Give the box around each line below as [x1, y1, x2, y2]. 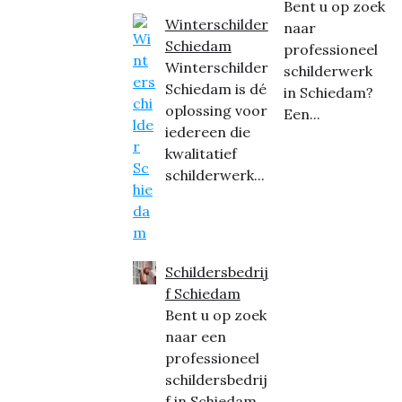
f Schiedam [164, 284, 240, 303]
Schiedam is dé [164, 80, 267, 99]
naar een [164, 328, 226, 346]
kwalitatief [164, 144, 237, 163]
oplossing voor [164, 101, 267, 120]
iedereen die [164, 123, 250, 142]
